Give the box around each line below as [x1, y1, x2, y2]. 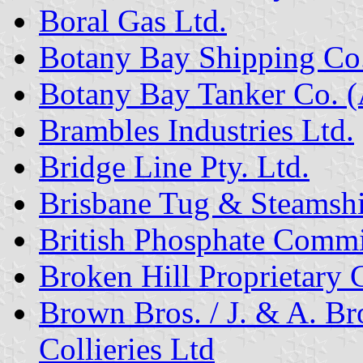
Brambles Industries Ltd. [39, 112, 354, 147]
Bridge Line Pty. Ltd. [39, 148, 310, 184]
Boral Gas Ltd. [39, 2, 227, 38]
